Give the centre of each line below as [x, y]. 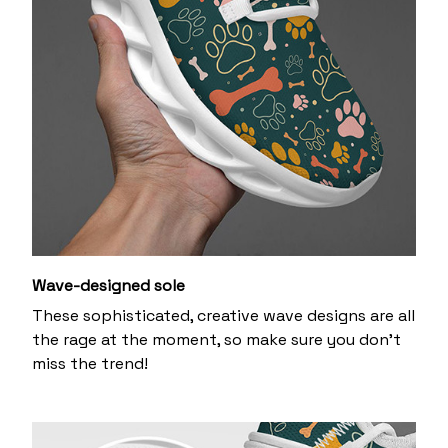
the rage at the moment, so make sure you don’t [216, 340]
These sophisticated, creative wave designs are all [223, 316]
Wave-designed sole [108, 286]
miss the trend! [90, 364]
